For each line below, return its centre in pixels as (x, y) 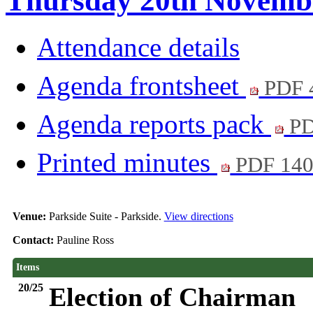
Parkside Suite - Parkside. (106, 217)
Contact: (34, 240)
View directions (198, 217)
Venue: (30, 217)
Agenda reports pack (154, 124)
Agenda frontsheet (141, 86)
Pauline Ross (86, 240)
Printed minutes (127, 163)
